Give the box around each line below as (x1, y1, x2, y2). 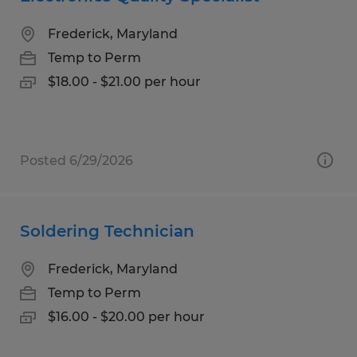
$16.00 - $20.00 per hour (48, 308, 205, 324)
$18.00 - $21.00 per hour (48, 73, 201, 89)
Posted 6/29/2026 (20, 152, 133, 168)
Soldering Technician (20, 221, 194, 241)
